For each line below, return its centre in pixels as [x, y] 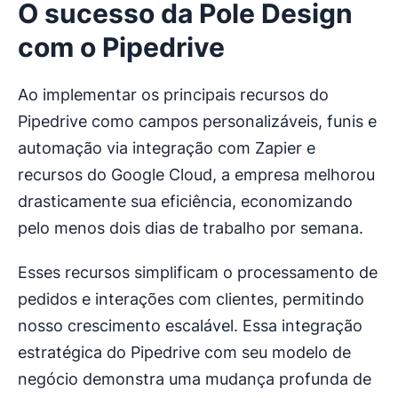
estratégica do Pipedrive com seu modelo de [184, 353]
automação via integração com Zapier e [167, 148]
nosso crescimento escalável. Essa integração [190, 326]
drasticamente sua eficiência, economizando [185, 202]
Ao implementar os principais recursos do [173, 95]
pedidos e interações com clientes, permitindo [191, 299]
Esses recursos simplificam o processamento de [198, 273]
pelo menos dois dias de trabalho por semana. [191, 228]
